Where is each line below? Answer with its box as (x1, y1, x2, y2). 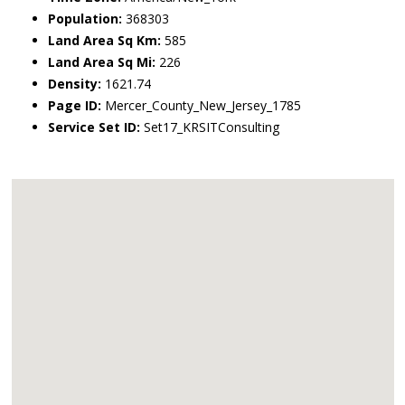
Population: (48, 10, 122, 27)
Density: (48, 75, 101, 92)
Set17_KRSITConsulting (140, 118, 279, 136)
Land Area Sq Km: (48, 32, 161, 49)
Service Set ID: (48, 118, 140, 136)
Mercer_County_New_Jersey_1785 (101, 97, 301, 114)
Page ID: (48, 97, 101, 114)
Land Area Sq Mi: (48, 53, 155, 71)
